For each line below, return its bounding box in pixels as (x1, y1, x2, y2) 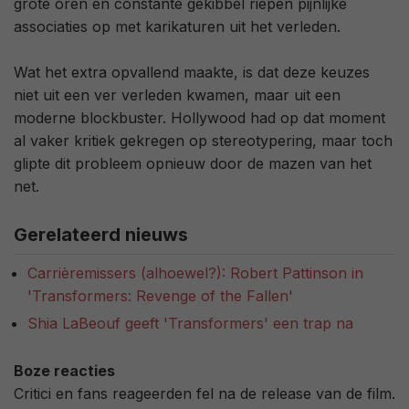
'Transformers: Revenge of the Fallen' (27, 286, 293, 305)
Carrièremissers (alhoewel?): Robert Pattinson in (27, 263, 363, 282)
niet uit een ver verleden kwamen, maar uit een (14, 86, 341, 105)
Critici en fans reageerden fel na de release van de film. (14, 384, 395, 404)
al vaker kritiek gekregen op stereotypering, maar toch (14, 131, 393, 151)
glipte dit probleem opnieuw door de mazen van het (14, 154, 372, 173)
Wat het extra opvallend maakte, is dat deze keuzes (14, 63, 370, 82)
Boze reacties (14, 362, 115, 381)
